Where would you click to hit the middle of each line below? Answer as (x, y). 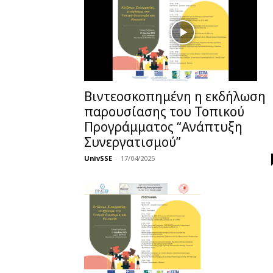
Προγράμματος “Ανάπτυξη (163, 126)
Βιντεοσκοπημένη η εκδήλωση (175, 96)
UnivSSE (98, 158)
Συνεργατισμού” (133, 142)
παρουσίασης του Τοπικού (164, 111)
